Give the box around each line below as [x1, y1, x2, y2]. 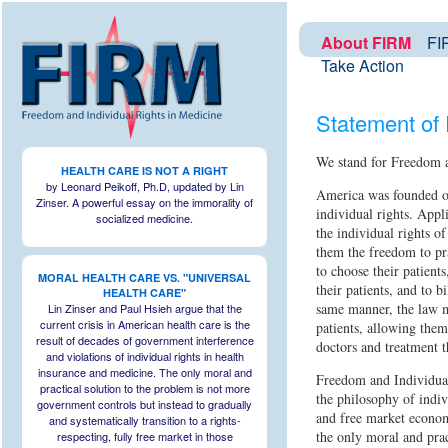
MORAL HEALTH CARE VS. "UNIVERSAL [38, 270, 251, 285]
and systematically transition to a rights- [48, 412, 241, 428]
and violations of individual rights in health [45, 348, 244, 364]
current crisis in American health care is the [39, 316, 250, 332]
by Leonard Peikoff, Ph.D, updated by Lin [45, 177, 244, 194]
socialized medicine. [96, 209, 193, 226]
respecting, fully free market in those [56, 428, 233, 444]
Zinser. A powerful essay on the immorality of [36, 193, 253, 210]
